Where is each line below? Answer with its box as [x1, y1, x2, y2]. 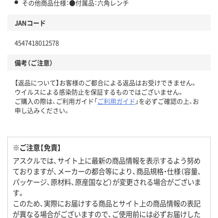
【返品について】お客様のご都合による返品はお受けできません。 [15, 78, 197, 88]
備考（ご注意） [15, 58, 53, 68]
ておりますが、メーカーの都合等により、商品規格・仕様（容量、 [13, 166, 201, 177]
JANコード [15, 18, 46, 28]
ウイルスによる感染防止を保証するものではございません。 [15, 87, 184, 97]
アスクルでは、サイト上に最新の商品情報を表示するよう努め [13, 155, 200, 166]
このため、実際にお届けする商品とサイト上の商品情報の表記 [13, 198, 200, 209]
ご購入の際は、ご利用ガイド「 [15, 96, 97, 106]
